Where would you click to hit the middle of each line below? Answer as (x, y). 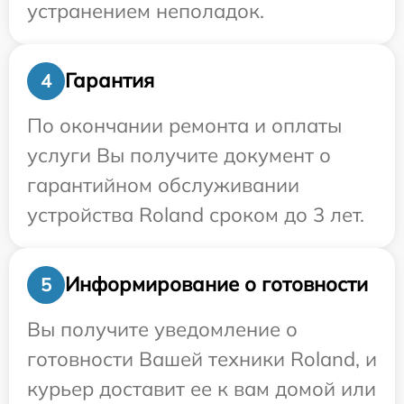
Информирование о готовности (216, 285)
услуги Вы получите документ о (179, 155)
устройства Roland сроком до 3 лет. (196, 214)
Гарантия (110, 81)
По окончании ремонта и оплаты (184, 125)
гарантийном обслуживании (163, 184)
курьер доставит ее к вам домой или (202, 388)
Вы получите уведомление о (162, 329)
